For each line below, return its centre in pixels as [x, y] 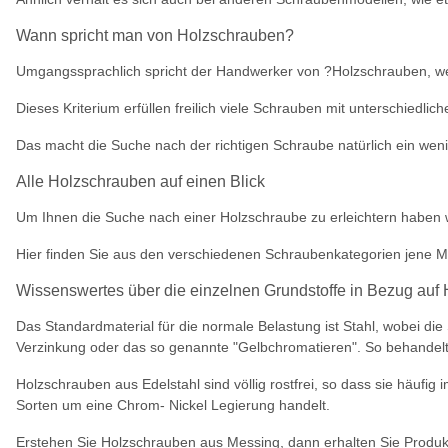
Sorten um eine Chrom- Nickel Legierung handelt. [173, 405]
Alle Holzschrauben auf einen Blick [140, 181]
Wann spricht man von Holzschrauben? [155, 35]
